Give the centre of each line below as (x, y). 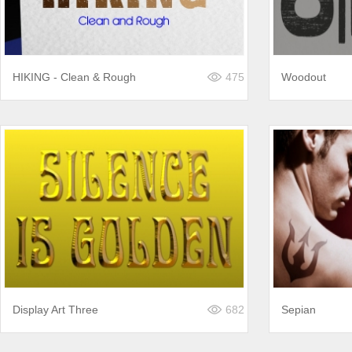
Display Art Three (55, 310)
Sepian (299, 310)
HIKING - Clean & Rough (74, 77)
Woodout (304, 77)
